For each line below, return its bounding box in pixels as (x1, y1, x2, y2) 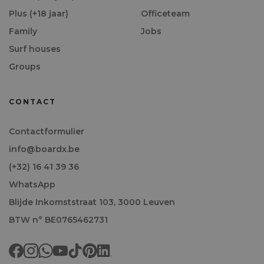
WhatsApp (9, 179, 55, 190)
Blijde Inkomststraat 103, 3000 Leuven (9, 197, 175, 208)
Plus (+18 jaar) (9, 8, 68, 19)
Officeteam (141, 8, 190, 19)
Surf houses (9, 44, 61, 55)
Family (9, 26, 37, 37)
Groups (9, 61, 41, 72)
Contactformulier (9, 126, 84, 137)
